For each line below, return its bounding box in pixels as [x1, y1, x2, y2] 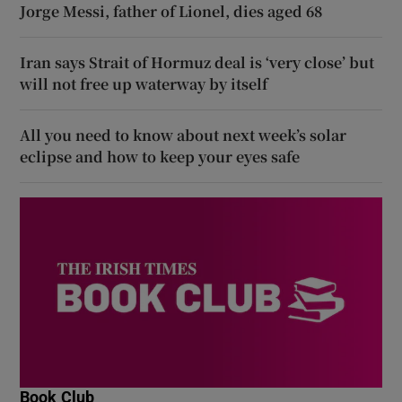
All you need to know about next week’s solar [20, 124, 347, 145]
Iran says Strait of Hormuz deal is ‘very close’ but [20, 51, 375, 73]
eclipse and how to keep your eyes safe [20, 145, 301, 167]
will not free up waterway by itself [20, 73, 268, 94]
